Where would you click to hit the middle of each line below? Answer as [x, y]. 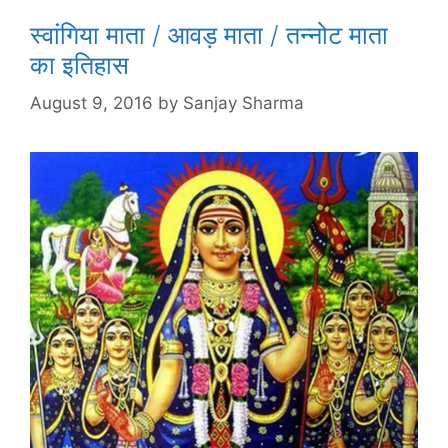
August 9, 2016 [91, 103]
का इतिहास [79, 64]
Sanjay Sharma [243, 103]
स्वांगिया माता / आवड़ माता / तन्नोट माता [209, 34]
